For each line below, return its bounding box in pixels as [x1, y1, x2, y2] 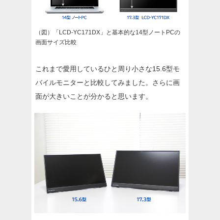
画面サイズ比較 [35, 38, 77, 46]
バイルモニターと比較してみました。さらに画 [35, 78, 180, 86]
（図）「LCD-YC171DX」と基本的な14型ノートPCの [35, 28, 180, 36]
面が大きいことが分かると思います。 [35, 92, 152, 100]
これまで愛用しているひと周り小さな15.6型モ [35, 64, 180, 73]
